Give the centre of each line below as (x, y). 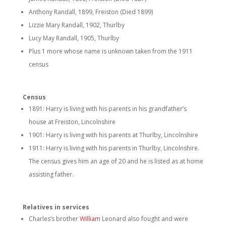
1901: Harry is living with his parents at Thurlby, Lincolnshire (113, 135)
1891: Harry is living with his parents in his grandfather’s (107, 109)
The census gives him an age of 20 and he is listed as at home (116, 161)
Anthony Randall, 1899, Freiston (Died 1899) (91, 12)
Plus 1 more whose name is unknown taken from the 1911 (110, 51)
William (90, 219)
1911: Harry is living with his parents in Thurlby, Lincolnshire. (114, 148)
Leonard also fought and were (144, 219)
